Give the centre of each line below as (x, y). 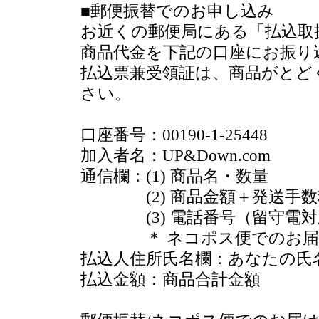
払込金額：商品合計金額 (171, 279)
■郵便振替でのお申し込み (177, 11)
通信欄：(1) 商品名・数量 (174, 176)
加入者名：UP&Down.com (176, 156)
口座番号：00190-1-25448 (174, 135)
